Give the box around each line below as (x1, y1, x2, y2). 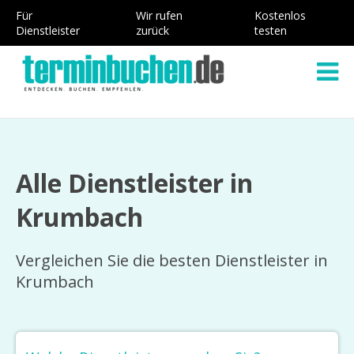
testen (254, 23, 288, 38)
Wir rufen (135, 8, 183, 23)
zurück (135, 23, 169, 38)
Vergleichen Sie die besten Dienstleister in (16, 250, 328, 271)
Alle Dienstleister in (16, 166, 253, 200)
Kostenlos (254, 8, 307, 23)
